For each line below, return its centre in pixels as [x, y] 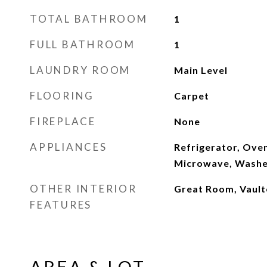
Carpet [191, 96]
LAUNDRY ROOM [80, 70]
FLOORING [62, 96]
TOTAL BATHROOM [89, 19]
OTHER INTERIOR [83, 189]
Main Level [201, 70]
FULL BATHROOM [83, 44]
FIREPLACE [63, 121]
